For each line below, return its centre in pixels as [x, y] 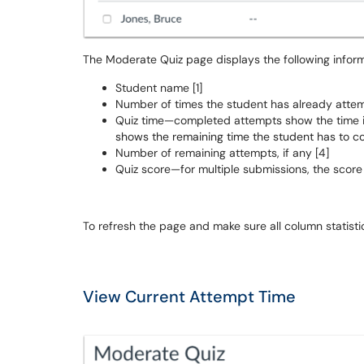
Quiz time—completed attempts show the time [237, 121]
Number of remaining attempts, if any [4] [222, 153]
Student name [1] [159, 88]
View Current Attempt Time [189, 297]
